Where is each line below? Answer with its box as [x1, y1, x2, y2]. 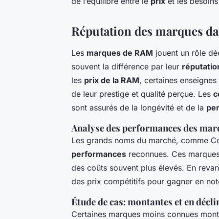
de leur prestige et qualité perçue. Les [71, 89, 213, 99]
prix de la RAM [84, 75, 139, 86]
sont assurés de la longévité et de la [71, 103, 206, 113]
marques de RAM [87, 48, 153, 58]
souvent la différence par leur [71, 62, 182, 72]
